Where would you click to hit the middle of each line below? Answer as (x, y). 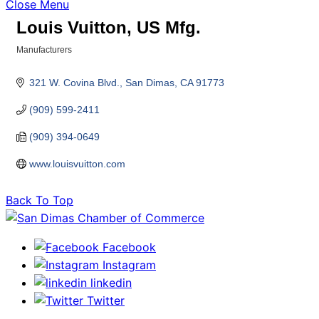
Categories (38, 59)
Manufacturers (44, 50)
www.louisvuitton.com (77, 164)
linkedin (111, 283)
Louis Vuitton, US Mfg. (109, 27)
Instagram (129, 265)
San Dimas (150, 83)
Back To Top (40, 200)
